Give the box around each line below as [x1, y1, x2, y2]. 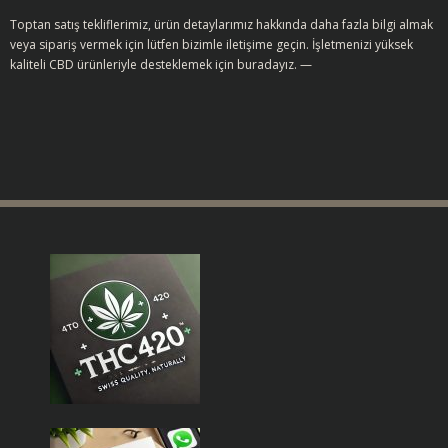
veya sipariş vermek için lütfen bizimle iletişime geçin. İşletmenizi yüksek [10, 36, 413, 53]
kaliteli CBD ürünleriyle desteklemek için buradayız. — [10, 56, 312, 73]
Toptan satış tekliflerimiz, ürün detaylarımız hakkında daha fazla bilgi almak [10, 16, 433, 33]
